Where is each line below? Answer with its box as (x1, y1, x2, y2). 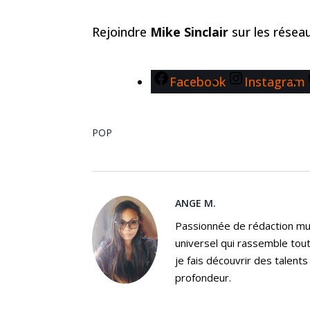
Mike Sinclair (150, 24, 232, 41)
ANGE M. (175, 197, 216, 210)
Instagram (244, 73, 305, 91)
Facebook (169, 73, 226, 91)
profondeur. (175, 271, 231, 285)
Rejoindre (92, 24, 150, 41)
